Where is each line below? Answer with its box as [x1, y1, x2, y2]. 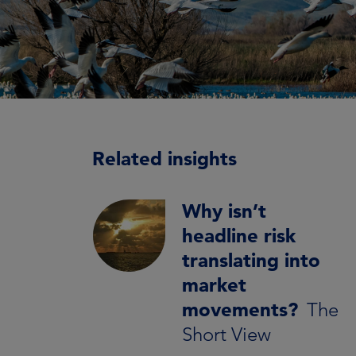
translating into [182, 249, 320, 272]
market [182, 273, 246, 296]
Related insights [92, 147, 237, 170]
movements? [182, 298, 298, 321]
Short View [182, 323, 271, 346]
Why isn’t [182, 199, 266, 222]
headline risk [182, 224, 296, 247]
